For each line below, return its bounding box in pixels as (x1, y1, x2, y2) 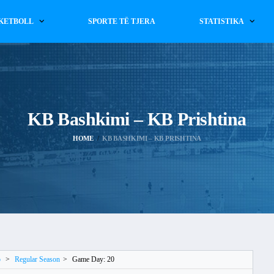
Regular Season (14, 255, 60, 264)
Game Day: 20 (72, 255, 114, 264)
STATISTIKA (199, 17, 244, 26)
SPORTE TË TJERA (88, 17, 156, 26)
